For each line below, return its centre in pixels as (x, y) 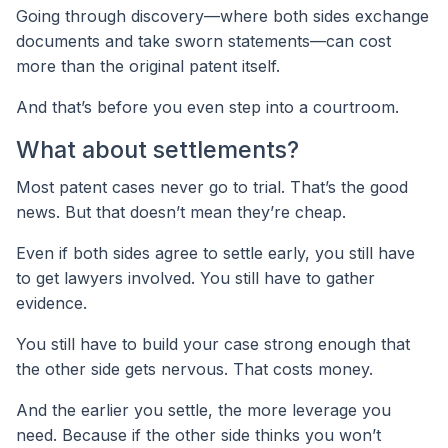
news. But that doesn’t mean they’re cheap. (181, 212)
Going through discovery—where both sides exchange (222, 15)
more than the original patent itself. (148, 65)
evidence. (51, 303)
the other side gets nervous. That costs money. (194, 369)
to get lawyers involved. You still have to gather (195, 278)
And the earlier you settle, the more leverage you (203, 410)
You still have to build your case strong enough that (213, 344)
